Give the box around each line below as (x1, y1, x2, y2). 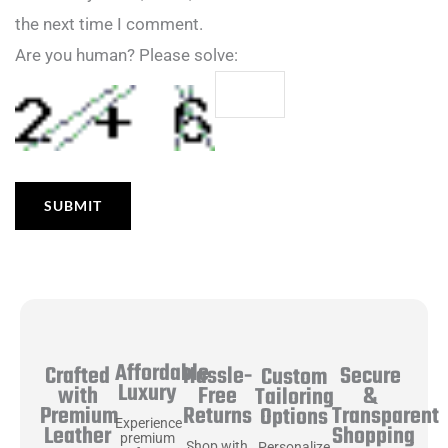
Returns (182, 398, 252, 435)
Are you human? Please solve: (15, 44, 238, 65)
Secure (339, 359, 401, 396)
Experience (115, 414, 183, 431)
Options (259, 399, 328, 436)
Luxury (118, 375, 177, 412)
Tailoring (254, 379, 334, 416)
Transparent (332, 399, 440, 436)
